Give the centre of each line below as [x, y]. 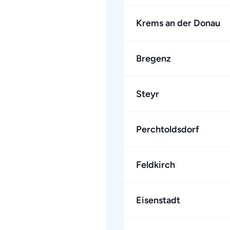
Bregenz [154, 59]
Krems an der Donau [178, 23]
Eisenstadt [158, 200]
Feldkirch [156, 165]
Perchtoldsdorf [168, 129]
